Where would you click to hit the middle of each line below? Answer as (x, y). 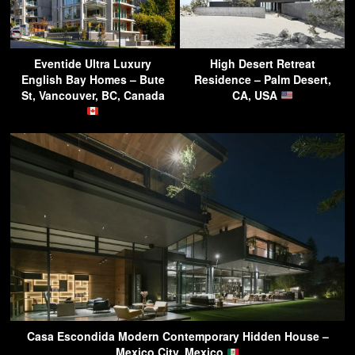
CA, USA (256, 95)
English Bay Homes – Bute (93, 79)
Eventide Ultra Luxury (93, 63)
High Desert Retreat (262, 63)
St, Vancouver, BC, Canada (93, 95)
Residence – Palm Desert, (262, 79)
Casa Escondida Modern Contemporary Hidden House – (177, 336)
